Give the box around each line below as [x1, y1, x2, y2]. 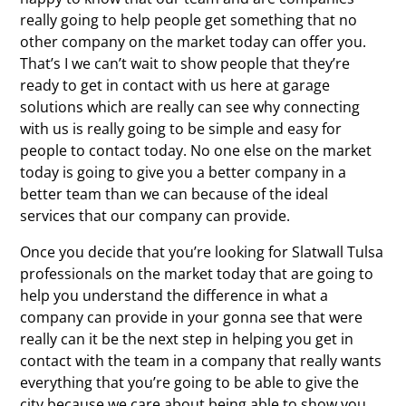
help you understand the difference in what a [20, 285, 329, 305]
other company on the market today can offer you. [20, 31, 367, 52]
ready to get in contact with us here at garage [20, 74, 331, 95]
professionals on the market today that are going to [20, 263, 374, 284]
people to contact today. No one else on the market [20, 140, 372, 160]
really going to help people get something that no [20, 9, 358, 30]
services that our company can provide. [20, 205, 291, 226]
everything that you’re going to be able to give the [20, 372, 360, 392]
